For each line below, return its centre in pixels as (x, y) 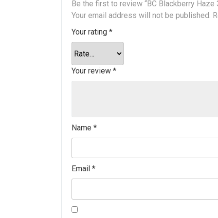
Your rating (90, 32)
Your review (92, 71)
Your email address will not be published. (141, 16)
